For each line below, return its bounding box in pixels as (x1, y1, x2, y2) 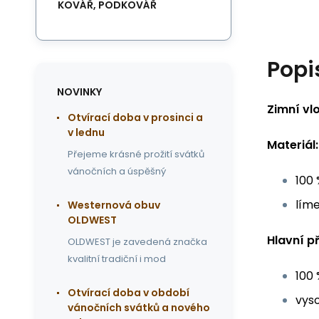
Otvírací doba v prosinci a (68, 110, 203, 125)
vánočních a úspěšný (68, 164, 166, 178)
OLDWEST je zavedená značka (68, 235, 207, 249)
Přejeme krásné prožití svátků (68, 147, 204, 161)
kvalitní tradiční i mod (68, 252, 166, 266)
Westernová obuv (68, 198, 160, 212)
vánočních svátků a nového (68, 300, 210, 315)
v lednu (68, 125, 105, 140)
